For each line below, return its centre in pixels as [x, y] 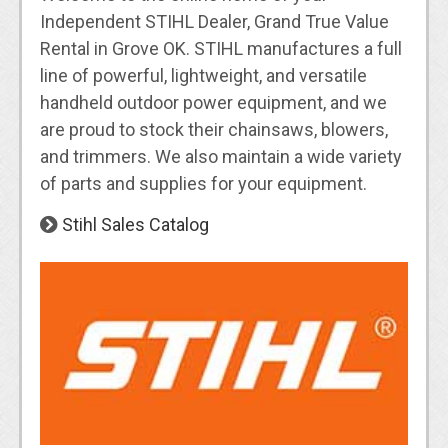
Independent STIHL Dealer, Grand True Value [214, 21]
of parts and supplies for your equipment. [203, 183]
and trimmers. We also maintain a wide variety [220, 156]
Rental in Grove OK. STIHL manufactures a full [220, 48]
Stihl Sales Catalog [135, 224]
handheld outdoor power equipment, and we [213, 102]
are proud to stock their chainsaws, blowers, [213, 129]
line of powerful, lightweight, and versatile [203, 75]
